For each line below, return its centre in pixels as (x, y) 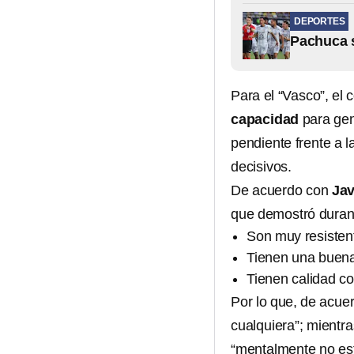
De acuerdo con (281, 191)
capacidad (265, 120)
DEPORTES (320, 22)
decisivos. (261, 167)
